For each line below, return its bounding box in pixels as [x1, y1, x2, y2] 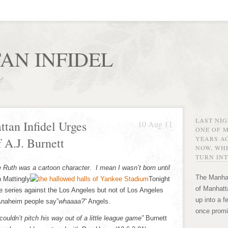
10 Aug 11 [138, 119, 173, 129]
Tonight [149, 175, 170, 183]
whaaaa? [59, 197, 84, 205]
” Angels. [84, 197, 110, 205]
